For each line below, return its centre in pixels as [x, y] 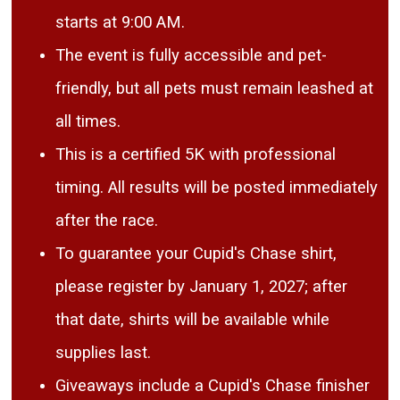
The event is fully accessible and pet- [192, 56]
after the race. [107, 221]
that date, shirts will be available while [193, 320]
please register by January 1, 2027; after [202, 287]
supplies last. [104, 353]
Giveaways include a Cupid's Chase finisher [213, 386]
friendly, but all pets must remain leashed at [215, 89]
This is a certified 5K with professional [196, 155]
